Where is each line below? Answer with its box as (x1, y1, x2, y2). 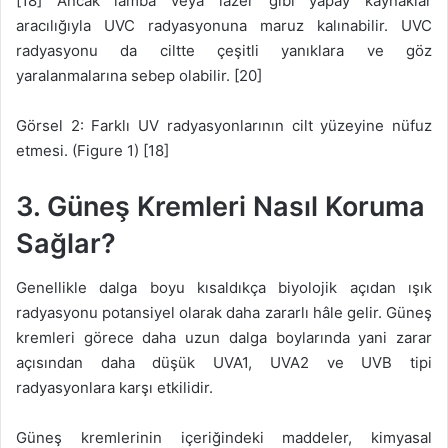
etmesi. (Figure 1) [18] (16, 140, 169, 160)
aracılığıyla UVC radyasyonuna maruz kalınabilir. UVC (16, 15, 432, 35)
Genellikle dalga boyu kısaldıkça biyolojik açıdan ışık (16, 278, 432, 298)
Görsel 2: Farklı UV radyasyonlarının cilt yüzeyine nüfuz (16, 115, 432, 135)
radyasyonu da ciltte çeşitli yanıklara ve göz (16, 40, 432, 60)
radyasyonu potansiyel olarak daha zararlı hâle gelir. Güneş (16, 303, 432, 323)
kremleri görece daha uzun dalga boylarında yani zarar (16, 328, 432, 348)
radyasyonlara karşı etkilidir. (16, 378, 213, 398)
